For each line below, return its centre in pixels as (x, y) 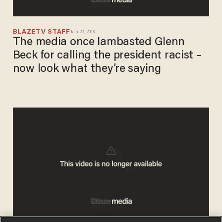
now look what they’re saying (87, 69)
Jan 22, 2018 (83, 32)
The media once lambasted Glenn (99, 43)
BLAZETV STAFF (41, 32)
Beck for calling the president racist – (107, 56)
